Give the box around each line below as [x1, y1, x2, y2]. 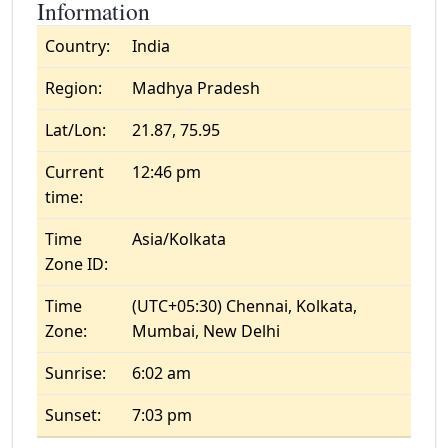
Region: [45, 77, 102, 99]
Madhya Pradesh [132, 77, 260, 99]
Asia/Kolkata [132, 228, 226, 250]
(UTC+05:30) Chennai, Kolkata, [132, 295, 357, 317]
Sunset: [45, 404, 101, 426]
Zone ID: [45, 253, 108, 275]
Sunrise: [45, 362, 106, 384]
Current [45, 161, 104, 183]
